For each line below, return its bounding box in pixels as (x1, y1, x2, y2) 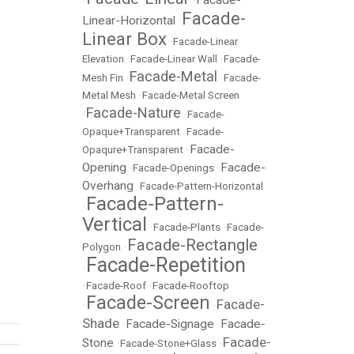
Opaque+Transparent (82, 126, 180, 138)
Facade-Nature (86, 104, 181, 122)
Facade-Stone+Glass (120, 337, 217, 350)
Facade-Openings (133, 162, 214, 175)
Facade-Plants (153, 221, 220, 234)
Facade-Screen (86, 292, 210, 314)
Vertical (82, 213, 147, 236)
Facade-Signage (126, 317, 214, 332)
